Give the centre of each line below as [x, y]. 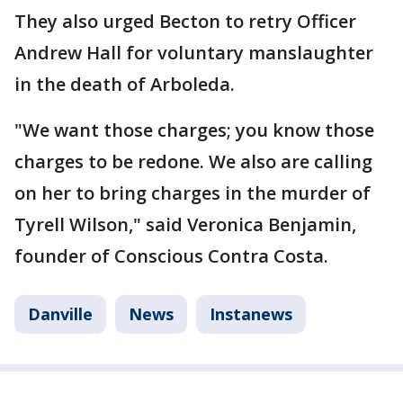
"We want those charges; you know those [194, 130]
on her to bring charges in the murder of [193, 193]
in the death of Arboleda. [125, 84]
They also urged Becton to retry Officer [185, 21]
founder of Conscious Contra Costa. [171, 256]
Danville [60, 314]
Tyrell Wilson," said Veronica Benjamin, [185, 224]
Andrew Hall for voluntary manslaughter [194, 53]
